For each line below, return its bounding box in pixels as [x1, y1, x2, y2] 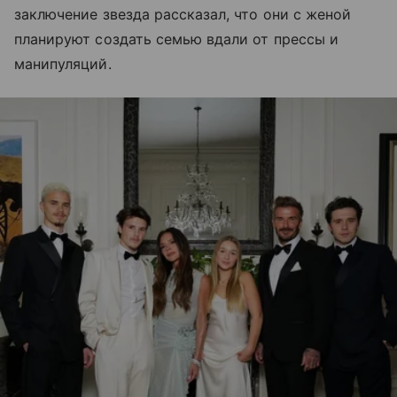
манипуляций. [14, 54, 112, 73]
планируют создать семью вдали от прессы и [14, 29, 339, 48]
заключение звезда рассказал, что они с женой [14, 4, 352, 23]
